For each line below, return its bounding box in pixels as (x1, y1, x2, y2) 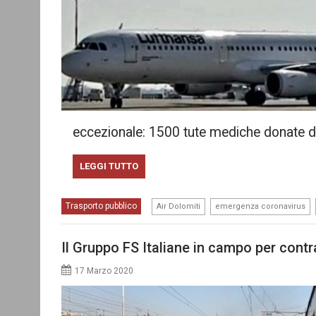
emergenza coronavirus (215, 202, 305, 211)
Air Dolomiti (157, 202, 200, 211)
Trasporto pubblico (66, 201, 137, 211)
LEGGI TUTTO (79, 161, 138, 171)
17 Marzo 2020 (75, 265, 133, 276)
